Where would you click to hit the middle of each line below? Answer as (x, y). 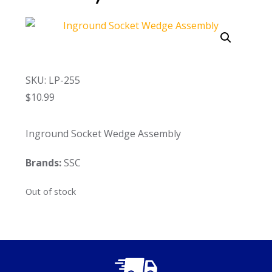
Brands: (44, 162)
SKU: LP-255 (53, 80)
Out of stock (51, 191)
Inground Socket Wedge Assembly (104, 133)
